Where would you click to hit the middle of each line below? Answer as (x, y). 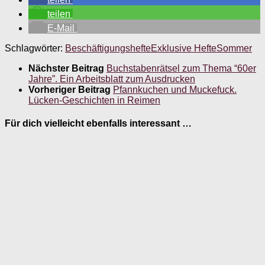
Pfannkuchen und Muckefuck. (175, 89)
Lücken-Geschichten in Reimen (94, 100)
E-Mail (61, 28)
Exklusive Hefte (184, 48)
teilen (59, 14)
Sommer (234, 48)
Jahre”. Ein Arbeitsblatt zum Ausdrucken (112, 79)
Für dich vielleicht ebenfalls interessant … (98, 124)
